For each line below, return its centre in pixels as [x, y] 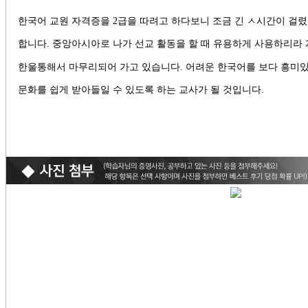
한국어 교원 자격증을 [66, 20]
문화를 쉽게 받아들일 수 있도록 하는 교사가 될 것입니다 [140, 89]
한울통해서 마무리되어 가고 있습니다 [99, 66]
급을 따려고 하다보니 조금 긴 [183, 20]
